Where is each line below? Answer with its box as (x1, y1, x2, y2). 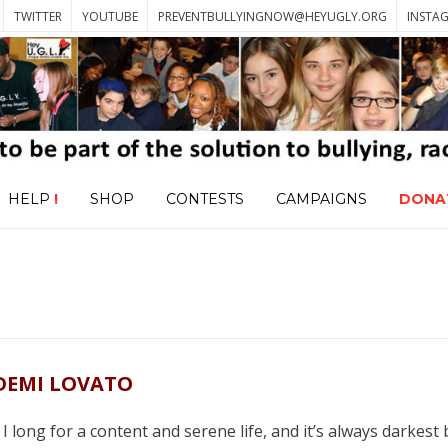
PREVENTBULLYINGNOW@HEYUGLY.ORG (158, 8, 388, 25)
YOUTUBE (82, 8, 139, 25)
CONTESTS (165, 190, 244, 209)
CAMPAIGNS (275, 190, 367, 209)
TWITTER (14, 8, 63, 25)
